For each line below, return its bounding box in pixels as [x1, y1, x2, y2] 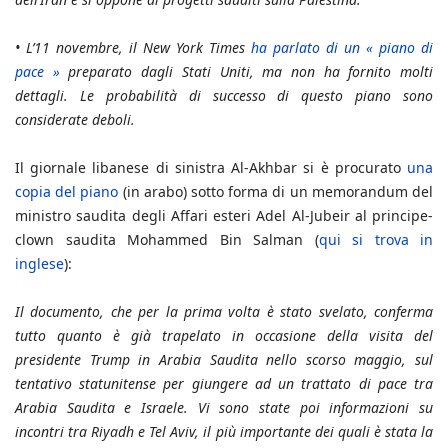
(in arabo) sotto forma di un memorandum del [118, 182, 434, 202]
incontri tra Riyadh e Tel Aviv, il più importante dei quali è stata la [15, 422, 433, 442]
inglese [15, 254, 64, 274]
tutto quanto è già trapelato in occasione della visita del [15, 326, 433, 346]
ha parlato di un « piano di [251, 38, 433, 58]
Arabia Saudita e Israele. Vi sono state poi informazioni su [15, 398, 433, 418]
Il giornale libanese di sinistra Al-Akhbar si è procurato [15, 158, 407, 178]
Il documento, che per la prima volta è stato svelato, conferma [15, 302, 433, 322]
